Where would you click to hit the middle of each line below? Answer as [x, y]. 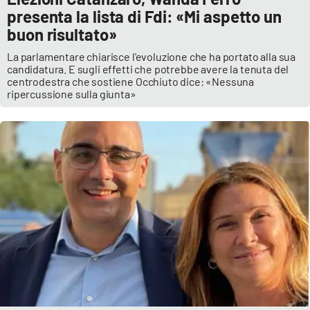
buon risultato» [62, 34]
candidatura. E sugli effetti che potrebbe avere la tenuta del [148, 69]
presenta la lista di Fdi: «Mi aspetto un [144, 16]
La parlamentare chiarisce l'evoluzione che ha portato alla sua [152, 56]
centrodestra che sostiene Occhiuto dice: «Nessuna [131, 81]
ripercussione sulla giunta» [73, 93]
